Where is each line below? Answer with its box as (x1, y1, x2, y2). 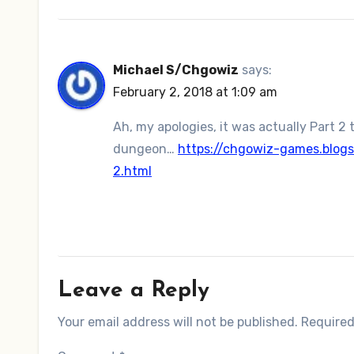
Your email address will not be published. (58, 314, 298, 330)
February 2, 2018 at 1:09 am (113, 84, 277, 100)
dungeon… (113, 141, 178, 156)
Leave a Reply (58, 279, 209, 302)
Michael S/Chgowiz (113, 62, 239, 77)
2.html (113, 163, 152, 179)
